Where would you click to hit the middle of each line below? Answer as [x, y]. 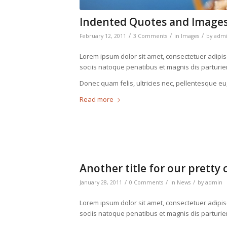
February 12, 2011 [103, 36]
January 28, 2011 [101, 182]
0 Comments [146, 182]
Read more [97, 99]
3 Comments [150, 36]
